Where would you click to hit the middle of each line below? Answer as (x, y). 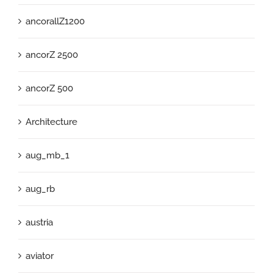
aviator (40, 256)
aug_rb (40, 189)
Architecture (51, 122)
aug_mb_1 (48, 155)
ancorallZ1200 (55, 21)
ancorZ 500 (49, 88)
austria (39, 222)
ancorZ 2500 (52, 55)
